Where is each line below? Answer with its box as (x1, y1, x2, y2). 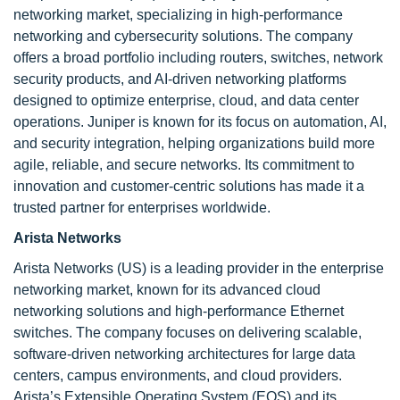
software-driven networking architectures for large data (13, 346, 355, 362)
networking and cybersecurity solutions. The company (13, 29, 353, 44)
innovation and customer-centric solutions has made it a (13, 179, 364, 194)
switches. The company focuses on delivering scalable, (13, 325, 362, 340)
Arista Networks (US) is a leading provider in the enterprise (13, 261, 384, 276)
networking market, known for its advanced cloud (13, 282, 321, 297)
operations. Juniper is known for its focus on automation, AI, (13, 114, 387, 129)
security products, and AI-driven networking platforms (13, 71, 346, 87)
